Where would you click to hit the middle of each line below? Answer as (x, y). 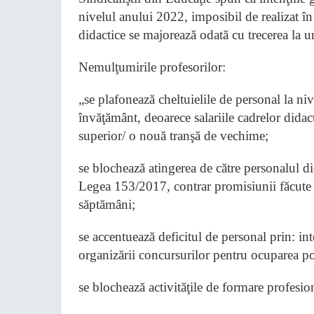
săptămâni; (107, 204)
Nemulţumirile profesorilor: (152, 67)
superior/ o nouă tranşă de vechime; (173, 136)
